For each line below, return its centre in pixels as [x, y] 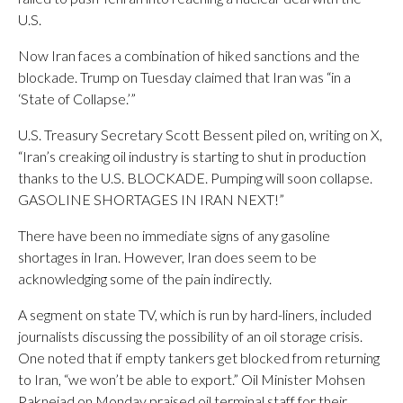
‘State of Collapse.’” [77, 99]
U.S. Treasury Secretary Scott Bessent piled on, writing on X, [200, 134]
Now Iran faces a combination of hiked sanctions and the [189, 55]
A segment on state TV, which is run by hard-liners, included [195, 314]
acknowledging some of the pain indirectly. [145, 278]
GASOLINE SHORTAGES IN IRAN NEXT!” [151, 199]
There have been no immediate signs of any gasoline [174, 235]
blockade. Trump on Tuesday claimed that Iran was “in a [184, 77]
